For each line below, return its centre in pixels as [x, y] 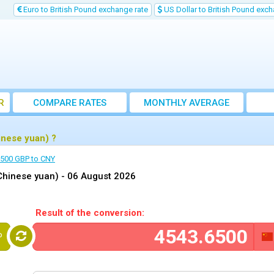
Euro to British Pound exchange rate [85, 9]
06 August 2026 [102, 176]
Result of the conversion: [90, 213]
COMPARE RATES [70, 103]
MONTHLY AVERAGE [187, 103]
